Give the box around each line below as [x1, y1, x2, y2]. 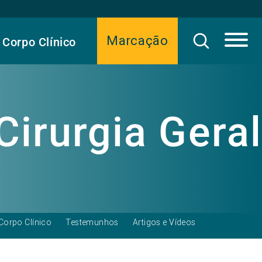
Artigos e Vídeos [132, 217, 196, 227]
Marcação [106, 33, 168, 49]
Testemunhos [65, 217, 119, 227]
